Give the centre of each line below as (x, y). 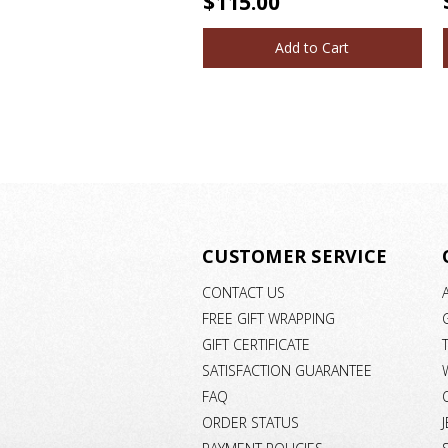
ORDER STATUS (250, 422)
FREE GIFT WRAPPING (268, 318)
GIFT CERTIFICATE (256, 344)
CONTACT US (243, 293)
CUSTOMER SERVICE (294, 256)
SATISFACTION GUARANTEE (287, 370)
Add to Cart (312, 48)
